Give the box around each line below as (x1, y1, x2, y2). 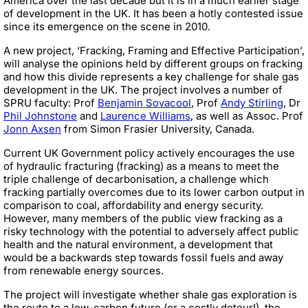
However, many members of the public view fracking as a (3, 211, 283, 225)
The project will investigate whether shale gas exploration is (3, 287, 297, 301)
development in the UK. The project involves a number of (3, 82, 283, 96)
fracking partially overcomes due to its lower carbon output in (3, 185, 305, 199)
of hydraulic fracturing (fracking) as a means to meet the (3, 159, 279, 173)
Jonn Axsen (3, 122, 61, 135)
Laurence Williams (100, 109, 190, 122)
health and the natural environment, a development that (3, 237, 273, 251)
